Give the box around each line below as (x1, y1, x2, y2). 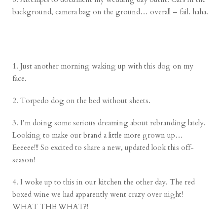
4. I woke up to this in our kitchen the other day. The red (12, 177, 195, 187)
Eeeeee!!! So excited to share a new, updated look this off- (12, 143, 194, 153)
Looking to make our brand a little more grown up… (12, 130, 184, 141)
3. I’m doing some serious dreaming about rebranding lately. (12, 118, 206, 128)
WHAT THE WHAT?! (12, 202, 89, 212)
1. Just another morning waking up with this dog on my (12, 61, 194, 72)
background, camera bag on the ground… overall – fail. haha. (12, 7, 209, 17)
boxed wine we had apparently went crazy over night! (12, 189, 184, 200)
